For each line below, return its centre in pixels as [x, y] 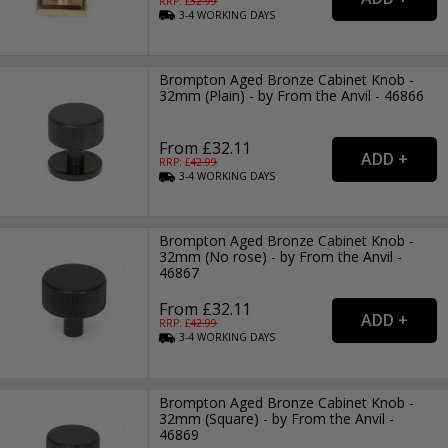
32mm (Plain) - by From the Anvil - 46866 [292, 95]
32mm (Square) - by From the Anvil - [277, 418]
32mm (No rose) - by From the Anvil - [281, 257]
